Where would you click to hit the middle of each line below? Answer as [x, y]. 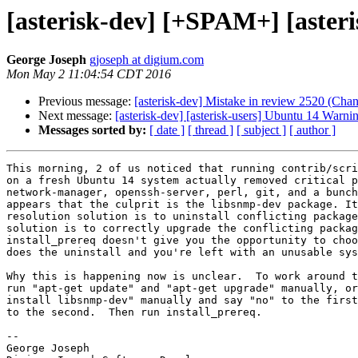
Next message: [77, 116]
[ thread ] [211, 130]
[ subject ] [261, 130]
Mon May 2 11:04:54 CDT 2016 [89, 74]
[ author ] [312, 130]
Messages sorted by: [92, 130]
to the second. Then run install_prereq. [134, 312]
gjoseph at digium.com [147, 60]
